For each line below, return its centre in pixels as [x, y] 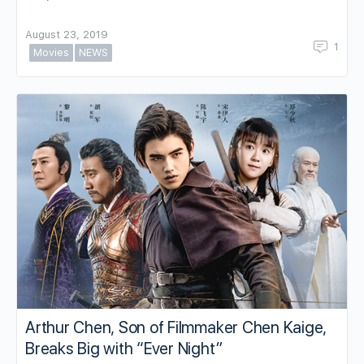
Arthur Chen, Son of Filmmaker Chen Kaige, [176, 328]
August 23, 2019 [67, 35]
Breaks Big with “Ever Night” [124, 349]
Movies [51, 53]
